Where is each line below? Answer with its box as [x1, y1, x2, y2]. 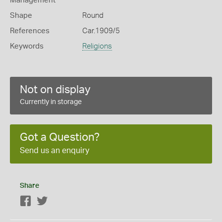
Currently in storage [20, 98, 82, 106]
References [10, 27, 50, 35]
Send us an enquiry [20, 146, 89, 155]
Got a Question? [20, 131, 100, 143]
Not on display [20, 84, 91, 95]
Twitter [48, 198, 69, 205]
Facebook [32, 198, 63, 205]
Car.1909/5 [82, 27, 120, 35]
